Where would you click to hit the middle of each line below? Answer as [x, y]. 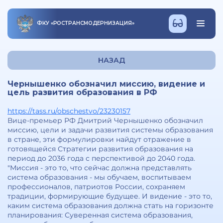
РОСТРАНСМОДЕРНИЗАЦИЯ [92, 23]
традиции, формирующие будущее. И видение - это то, [110, 196]
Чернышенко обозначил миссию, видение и [106, 84]
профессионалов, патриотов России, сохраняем [96, 187]
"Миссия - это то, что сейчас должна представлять [100, 168]
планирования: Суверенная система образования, [100, 215]
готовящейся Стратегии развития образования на [100, 149]
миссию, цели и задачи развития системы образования [110, 130]
